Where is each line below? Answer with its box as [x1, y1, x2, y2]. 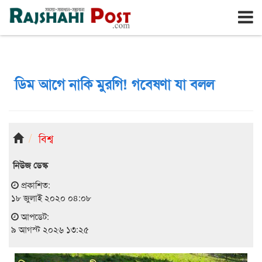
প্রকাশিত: [19, 178, 50, 191]
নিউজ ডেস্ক [13, 158, 48, 171]
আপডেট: [19, 210, 49, 222]
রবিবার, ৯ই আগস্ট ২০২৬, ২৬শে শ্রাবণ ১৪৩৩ [53, 5, 165, 13]
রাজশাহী [19, 3, 46, 14]
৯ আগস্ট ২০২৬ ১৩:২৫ [11, 223, 89, 235]
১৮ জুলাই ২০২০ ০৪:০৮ [11, 191, 91, 204]
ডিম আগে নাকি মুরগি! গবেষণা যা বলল [15, 74, 214, 94]
